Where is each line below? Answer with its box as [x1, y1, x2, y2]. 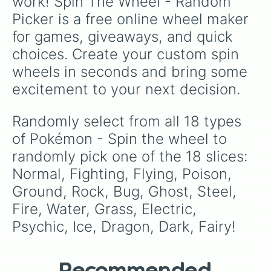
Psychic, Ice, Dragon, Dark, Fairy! [12, 218, 236, 235]
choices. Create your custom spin [12, 45, 243, 63]
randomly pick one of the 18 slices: [12, 148, 252, 165]
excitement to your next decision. [12, 80, 240, 98]
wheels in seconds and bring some [12, 63, 252, 80]
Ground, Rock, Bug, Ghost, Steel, [12, 183, 241, 200]
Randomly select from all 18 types [12, 113, 246, 130]
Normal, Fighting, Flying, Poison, [12, 165, 236, 183]
